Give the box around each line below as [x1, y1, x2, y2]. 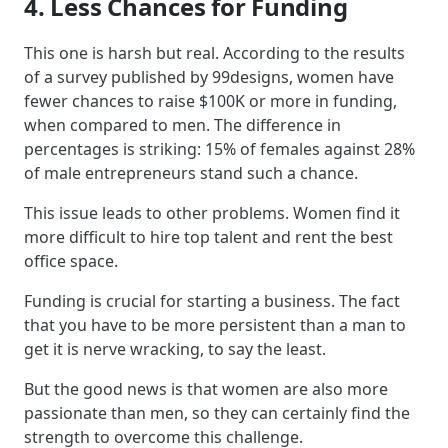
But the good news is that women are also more [24, 378, 388, 401]
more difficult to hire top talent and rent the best [24, 226, 393, 249]
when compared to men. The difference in [24, 114, 341, 137]
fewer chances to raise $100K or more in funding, [24, 90, 397, 113]
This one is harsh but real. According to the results [24, 42, 405, 65]
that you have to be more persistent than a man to [24, 314, 406, 337]
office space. [24, 250, 118, 273]
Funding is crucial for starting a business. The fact [24, 290, 400, 313]
